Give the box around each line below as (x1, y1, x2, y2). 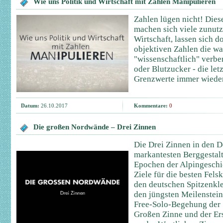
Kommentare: (134, 103, 168, 109)
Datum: (21, 103, 39, 109)
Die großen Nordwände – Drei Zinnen (33, 123, 156, 131)
